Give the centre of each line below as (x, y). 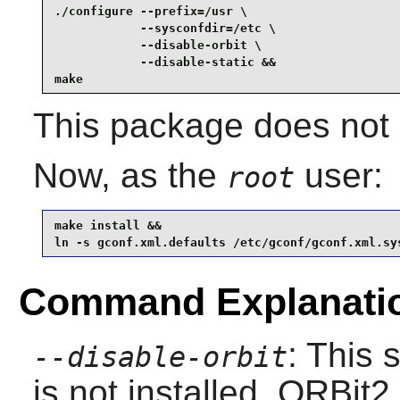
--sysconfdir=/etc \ (165, 28)
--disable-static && (165, 62)
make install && (108, 225)
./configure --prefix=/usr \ (150, 11)
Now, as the (129, 176)
